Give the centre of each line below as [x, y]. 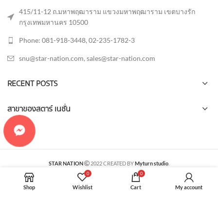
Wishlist [82, 187]
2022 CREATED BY [112, 163]
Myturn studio [152, 163]
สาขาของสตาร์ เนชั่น [39, 109]
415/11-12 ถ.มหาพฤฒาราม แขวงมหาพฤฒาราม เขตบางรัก [107, 11]
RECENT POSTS [32, 83]
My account [189, 187]
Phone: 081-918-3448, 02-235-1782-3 [77, 40]
